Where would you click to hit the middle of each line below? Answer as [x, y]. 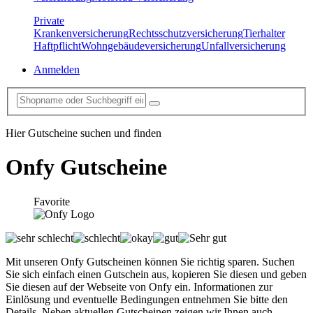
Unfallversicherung [243, 46]
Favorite [52, 201]
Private [49, 21]
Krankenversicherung [81, 34]
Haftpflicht [57, 46]
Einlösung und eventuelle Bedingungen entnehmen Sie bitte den [147, 299]
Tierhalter [264, 34]
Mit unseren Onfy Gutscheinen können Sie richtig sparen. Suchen [150, 261]
